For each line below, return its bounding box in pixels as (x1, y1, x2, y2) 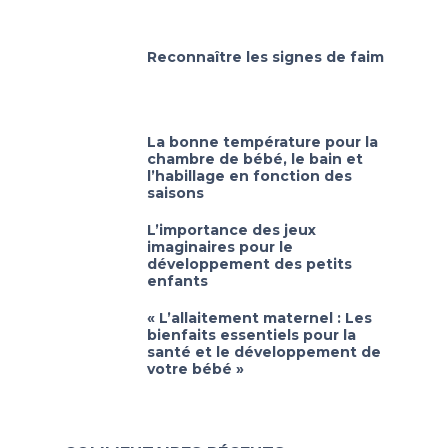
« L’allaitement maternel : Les (147, 309, 372, 327)
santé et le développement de (147, 343, 381, 361)
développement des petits (147, 255, 352, 273)
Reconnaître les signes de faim (147, 48, 384, 66)
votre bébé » (147, 360, 244, 378)
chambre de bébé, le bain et (147, 150, 363, 168)
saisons (147, 184, 204, 202)
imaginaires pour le (147, 238, 293, 256)
